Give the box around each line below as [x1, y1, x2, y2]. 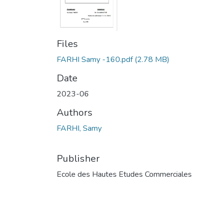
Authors [57, 106, 93, 119]
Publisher [57, 152, 100, 165]
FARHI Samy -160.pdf [57, 54, 133, 65]
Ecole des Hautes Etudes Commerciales [57, 169, 192, 180]
